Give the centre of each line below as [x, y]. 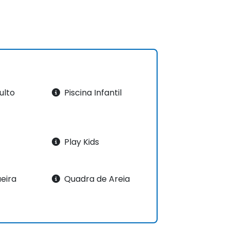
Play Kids [80, 142]
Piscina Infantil [92, 92]
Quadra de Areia [96, 179]
